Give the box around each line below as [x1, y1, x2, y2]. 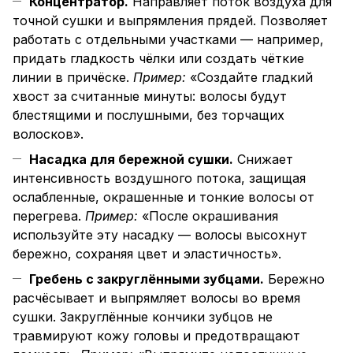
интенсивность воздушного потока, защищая [13, 170, 306, 187]
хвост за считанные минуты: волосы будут [13, 88, 287, 105]
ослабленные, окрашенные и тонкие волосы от [13, 189, 314, 206]
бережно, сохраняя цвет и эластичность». [13, 246, 281, 262]
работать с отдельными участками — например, [13, 32, 324, 48]
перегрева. [13, 208, 85, 225]
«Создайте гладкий [186, 69, 313, 86]
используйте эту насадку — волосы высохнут [13, 227, 307, 243]
